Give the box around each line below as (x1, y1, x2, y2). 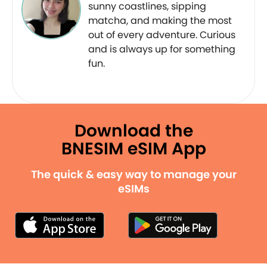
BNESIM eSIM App (61, 136, 206, 160)
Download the (74, 119, 193, 142)
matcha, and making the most (88, 13, 232, 27)
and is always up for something (88, 42, 235, 56)
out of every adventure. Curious (88, 27, 235, 42)
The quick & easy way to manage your (30, 166, 237, 182)
